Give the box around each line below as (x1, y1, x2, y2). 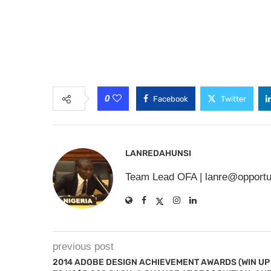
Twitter (221, 94, 246, 103)
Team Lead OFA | (125, 171, 205, 183)
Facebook (153, 94, 188, 103)
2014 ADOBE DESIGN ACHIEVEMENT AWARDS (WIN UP (53, 257, 270, 267)
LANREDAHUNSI (125, 148, 191, 158)
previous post (53, 241, 114, 252)
